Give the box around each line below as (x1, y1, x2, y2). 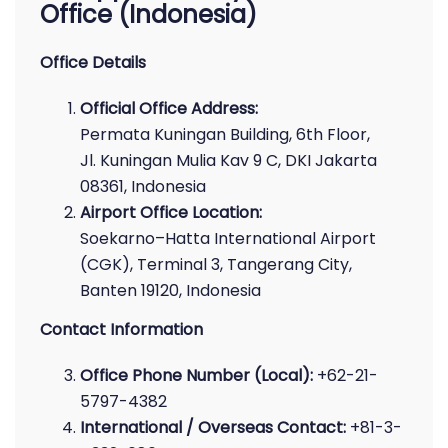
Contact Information (40, 318, 203, 341)
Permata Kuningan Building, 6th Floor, (80, 123, 370, 146)
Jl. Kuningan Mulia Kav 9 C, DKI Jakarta (80, 149, 377, 172)
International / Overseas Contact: (80, 416, 346, 439)
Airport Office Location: (80, 201, 262, 224)
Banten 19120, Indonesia (80, 279, 261, 302)
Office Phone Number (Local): (80, 364, 313, 387)
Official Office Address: (80, 97, 258, 120)
